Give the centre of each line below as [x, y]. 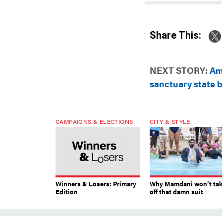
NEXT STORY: [179, 70]
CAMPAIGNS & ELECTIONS [94, 121]
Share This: [179, 35]
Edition [67, 191]
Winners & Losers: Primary [96, 183]
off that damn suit [176, 191]
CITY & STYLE [170, 121]
